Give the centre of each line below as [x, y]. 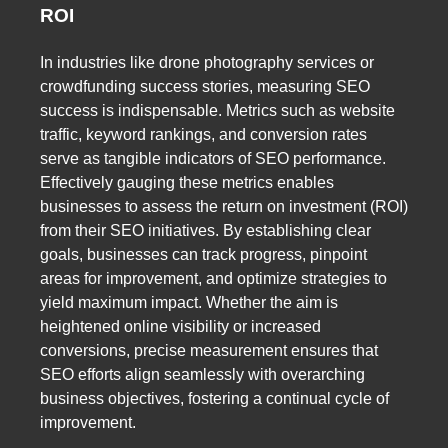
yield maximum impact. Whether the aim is [189, 302]
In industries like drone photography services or [207, 62]
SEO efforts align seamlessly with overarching [202, 374]
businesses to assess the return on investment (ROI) [224, 206]
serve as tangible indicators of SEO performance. [213, 158]
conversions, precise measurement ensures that [209, 350]
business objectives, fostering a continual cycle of [214, 398]
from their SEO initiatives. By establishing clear [205, 230]
